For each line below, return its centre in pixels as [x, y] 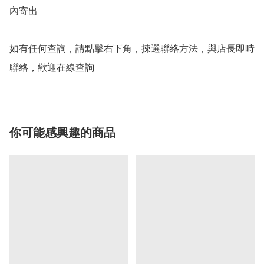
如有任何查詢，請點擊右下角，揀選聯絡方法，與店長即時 [132, 49]
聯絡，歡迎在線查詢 [52, 68]
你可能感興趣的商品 [62, 133]
